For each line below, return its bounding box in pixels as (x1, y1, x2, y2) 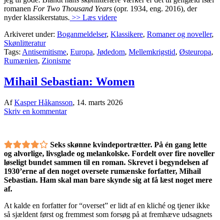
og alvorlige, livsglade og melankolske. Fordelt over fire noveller (4, 149, 215, 158)
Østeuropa (179, 48, 211, 56)
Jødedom (97, 48, 125, 56)
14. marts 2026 (77, 98, 123, 107)
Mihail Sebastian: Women (4, 75, 135, 88)
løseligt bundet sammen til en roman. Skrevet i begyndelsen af (4, 158, 208, 166)
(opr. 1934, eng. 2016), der (114, 4, 197, 13)
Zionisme (42, 56, 71, 65)
